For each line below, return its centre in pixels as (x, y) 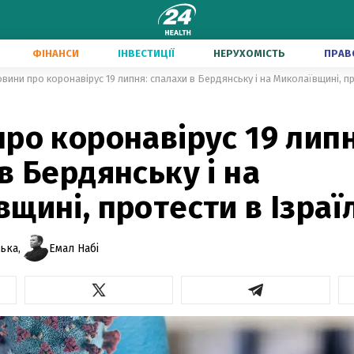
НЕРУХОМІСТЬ (249, 53)
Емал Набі (74, 248)
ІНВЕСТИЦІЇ (146, 53)
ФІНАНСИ (56, 53)
